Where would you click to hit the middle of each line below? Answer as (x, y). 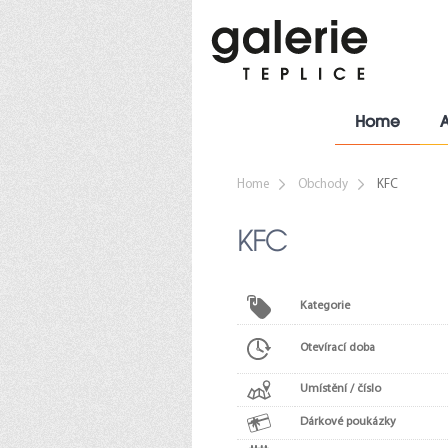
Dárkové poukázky (348, 422)
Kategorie (325, 306)
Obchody (323, 184)
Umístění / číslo (340, 389)
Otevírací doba (337, 348)
